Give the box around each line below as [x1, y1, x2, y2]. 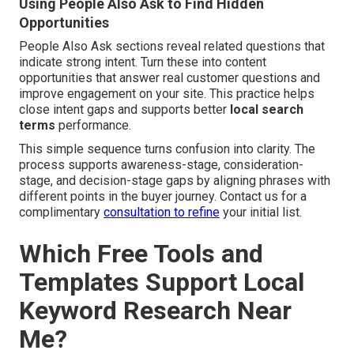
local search [230, 102, 303, 118]
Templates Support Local [19, 267, 304, 298]
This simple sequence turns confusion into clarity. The [19, 141, 315, 157]
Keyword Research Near [19, 296, 292, 326]
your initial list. [220, 205, 302, 220]
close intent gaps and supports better [19, 102, 230, 118]
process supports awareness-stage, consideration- [19, 157, 303, 173]
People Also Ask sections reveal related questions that [19, 39, 325, 55]
